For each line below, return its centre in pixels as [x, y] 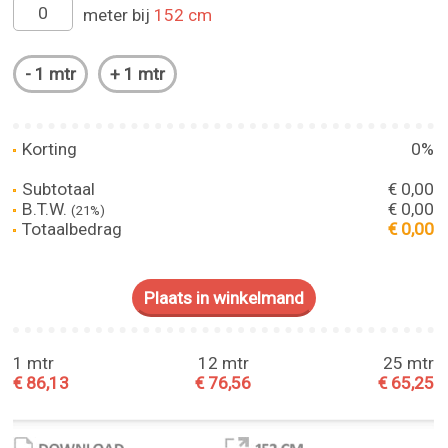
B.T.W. [45, 208]
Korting [48, 148]
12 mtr [223, 363]
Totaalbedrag [70, 228]
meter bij [119, 14]
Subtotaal [57, 188]
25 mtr [409, 363]
